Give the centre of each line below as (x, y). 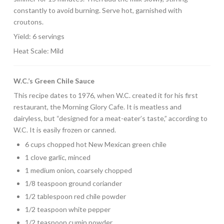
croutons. (28, 21)
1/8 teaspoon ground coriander (74, 183)
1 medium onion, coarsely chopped (79, 170)
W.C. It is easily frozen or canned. (64, 130)
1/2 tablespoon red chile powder (76, 196)
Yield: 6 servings (39, 36)
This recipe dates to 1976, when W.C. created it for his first (105, 95)
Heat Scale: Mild (38, 50)
